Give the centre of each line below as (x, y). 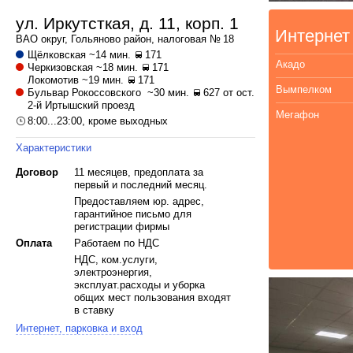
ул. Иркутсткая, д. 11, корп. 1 (127, 23)
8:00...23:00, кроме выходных (98, 121)
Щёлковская (57, 55)
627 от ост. (227, 93)
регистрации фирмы (121, 227)
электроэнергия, (113, 272)
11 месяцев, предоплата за (138, 172)
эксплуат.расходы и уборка (139, 285)
